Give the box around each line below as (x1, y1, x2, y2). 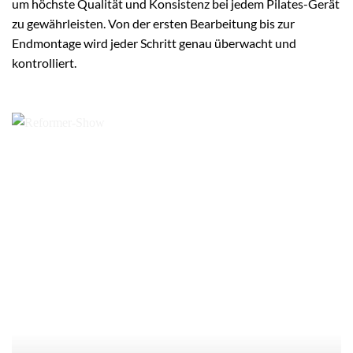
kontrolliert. (12, 55, 76, 71)
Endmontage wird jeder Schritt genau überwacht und (12, 35, 296, 51)
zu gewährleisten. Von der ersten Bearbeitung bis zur (12, 16, 295, 32)
